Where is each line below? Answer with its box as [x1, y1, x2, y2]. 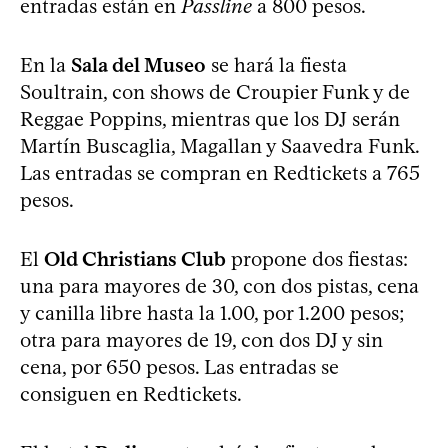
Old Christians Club [44, 246, 226, 271]
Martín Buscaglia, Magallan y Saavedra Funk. [20, 133, 419, 158]
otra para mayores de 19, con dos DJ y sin [20, 327, 383, 352]
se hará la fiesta [206, 52, 347, 77]
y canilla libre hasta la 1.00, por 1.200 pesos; [20, 300, 405, 325]
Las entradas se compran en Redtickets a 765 [20, 160, 420, 185]
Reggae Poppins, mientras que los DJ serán [20, 106, 400, 131]
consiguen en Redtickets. [20, 381, 242, 406]
